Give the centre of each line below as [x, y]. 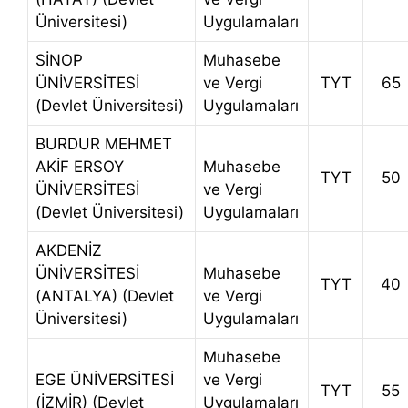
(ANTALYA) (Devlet [105, 296]
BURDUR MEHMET [104, 144]
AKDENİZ [69, 251]
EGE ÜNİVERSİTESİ [105, 380]
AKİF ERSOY [80, 167]
